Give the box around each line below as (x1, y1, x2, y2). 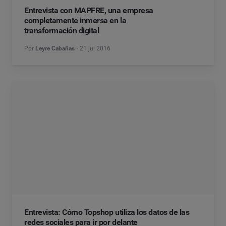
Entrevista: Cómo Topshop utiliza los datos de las (24, 207, 190, 217)
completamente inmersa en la (24, 16, 127, 25)
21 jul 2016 (80, 45, 111, 52)
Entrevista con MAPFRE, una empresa (24, 6, 153, 15)
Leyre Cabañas (35, 45, 75, 52)
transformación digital (24, 26, 99, 35)
